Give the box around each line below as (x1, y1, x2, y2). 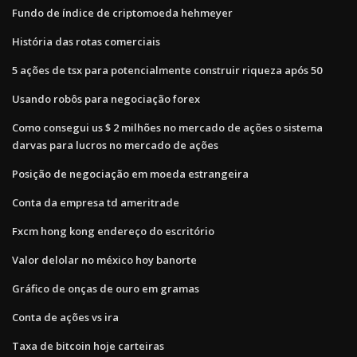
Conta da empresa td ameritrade (12, 194, 179, 210)
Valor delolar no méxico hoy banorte (12, 252, 197, 267)
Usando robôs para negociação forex (12, 91, 200, 106)
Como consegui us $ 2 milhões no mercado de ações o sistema (12, 120, 323, 135)
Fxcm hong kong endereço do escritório (12, 223, 214, 238)
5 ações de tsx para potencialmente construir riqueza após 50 (12, 62, 322, 77)
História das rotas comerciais (12, 33, 160, 49)
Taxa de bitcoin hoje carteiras (12, 338, 164, 353)
